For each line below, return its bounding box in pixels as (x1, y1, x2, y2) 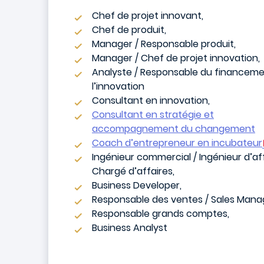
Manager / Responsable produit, (92, 37, 236, 51)
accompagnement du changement (92, 122, 255, 136)
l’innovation (92, 80, 144, 93)
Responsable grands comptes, (92, 207, 229, 220)
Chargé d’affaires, (92, 164, 174, 178)
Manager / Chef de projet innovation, (92, 51, 260, 65)
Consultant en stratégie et (92, 108, 214, 121)
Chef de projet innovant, (92, 9, 203, 22)
